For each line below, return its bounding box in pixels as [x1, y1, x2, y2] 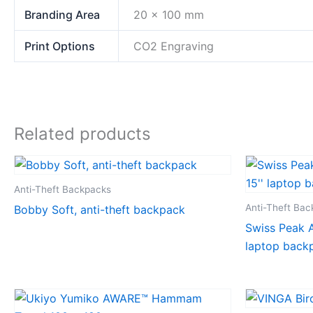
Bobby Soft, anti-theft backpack [14, 202, 185, 217]
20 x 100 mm [133, 8, 205, 22]
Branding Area [24, 8, 101, 22]
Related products [14, 124, 151, 145]
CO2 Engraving [133, 39, 214, 54]
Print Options [24, 39, 96, 54]
